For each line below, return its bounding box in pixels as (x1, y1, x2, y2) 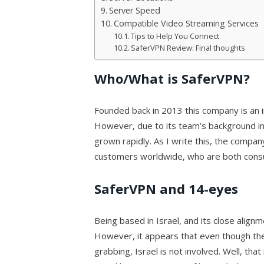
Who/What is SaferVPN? (94, 70, 250, 88)
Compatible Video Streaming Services (114, 18, 259, 29)
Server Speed (109, 5, 161, 16)
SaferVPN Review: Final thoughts (131, 42, 246, 54)
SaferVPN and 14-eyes (94, 180, 239, 198)
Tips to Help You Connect (131, 31, 220, 42)
